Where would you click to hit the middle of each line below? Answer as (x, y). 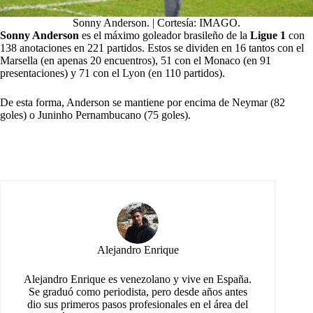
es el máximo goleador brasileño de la (166, 35)
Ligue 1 (269, 35)
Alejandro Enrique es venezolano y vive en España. (138, 279)
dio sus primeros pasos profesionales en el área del (138, 304)
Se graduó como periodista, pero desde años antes (138, 291)
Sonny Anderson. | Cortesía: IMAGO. (156, 22)
